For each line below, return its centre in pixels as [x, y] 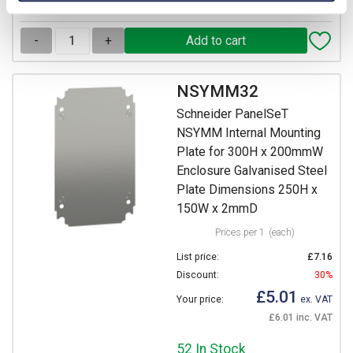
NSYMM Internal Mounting [249, 132]
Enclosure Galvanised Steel [252, 170]
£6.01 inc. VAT [301, 317]
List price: [198, 256]
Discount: [198, 275]
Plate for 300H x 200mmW [250, 151]
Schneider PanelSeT [232, 113]
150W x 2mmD [217, 208]
